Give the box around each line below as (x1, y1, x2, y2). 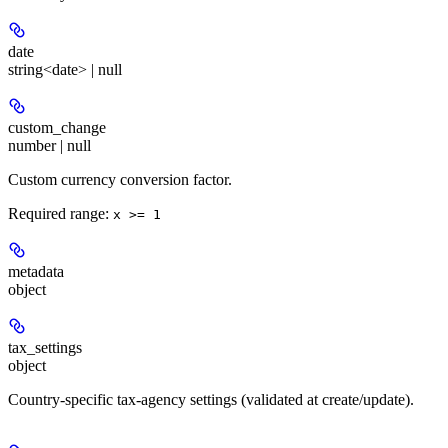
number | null (8, 136, 91, 154)
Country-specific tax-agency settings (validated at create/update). (8, 390, 414, 408)
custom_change (8, 118, 106, 136)
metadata (8, 262, 64, 280)
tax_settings (8, 338, 82, 356)
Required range (8, 204, 105, 222)
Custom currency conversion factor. (8, 170, 232, 188)
